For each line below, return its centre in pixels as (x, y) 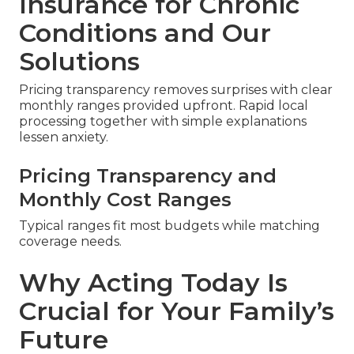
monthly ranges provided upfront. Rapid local (164, 106)
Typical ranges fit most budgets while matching (169, 226)
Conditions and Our (145, 33)
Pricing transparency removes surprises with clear (176, 90)
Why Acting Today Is (153, 283)
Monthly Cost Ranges (125, 200)
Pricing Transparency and (148, 176)
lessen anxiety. (64, 137)
